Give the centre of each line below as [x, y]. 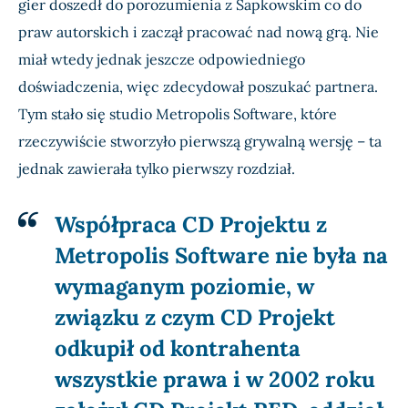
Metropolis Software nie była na [221, 256]
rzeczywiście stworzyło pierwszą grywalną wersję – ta [200, 142]
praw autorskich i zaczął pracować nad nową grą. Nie [199, 32]
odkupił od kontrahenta [178, 349]
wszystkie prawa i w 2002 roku [215, 380]
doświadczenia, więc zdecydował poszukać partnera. [198, 87]
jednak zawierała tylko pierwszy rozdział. [157, 169]
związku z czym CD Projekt [195, 318]
